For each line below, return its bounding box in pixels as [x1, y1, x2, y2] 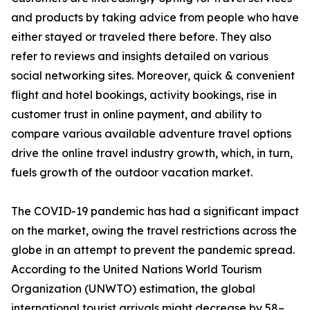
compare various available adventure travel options [11, 127, 291, 141]
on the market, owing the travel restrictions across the [11, 224, 297, 238]
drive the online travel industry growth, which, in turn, [11, 146, 293, 161]
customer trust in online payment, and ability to [11, 107, 262, 122]
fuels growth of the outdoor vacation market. [11, 165, 253, 180]
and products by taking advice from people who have [11, 10, 299, 25]
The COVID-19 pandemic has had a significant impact [11, 204, 299, 219]
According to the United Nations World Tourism [11, 262, 262, 277]
